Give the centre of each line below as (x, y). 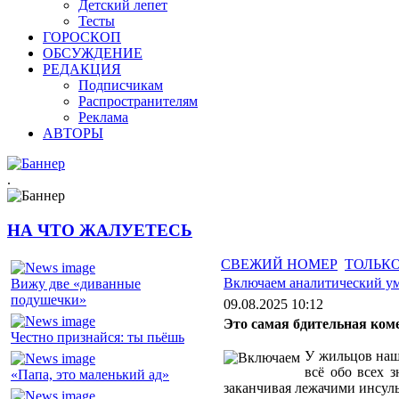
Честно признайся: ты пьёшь (98, 338)
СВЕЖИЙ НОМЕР (279, 265)
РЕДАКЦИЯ (82, 69)
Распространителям (138, 101)
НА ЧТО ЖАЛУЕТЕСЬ (100, 230)
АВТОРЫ (73, 133)
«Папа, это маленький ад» (90, 375)
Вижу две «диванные (76, 284)
